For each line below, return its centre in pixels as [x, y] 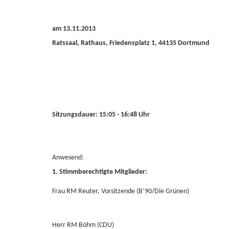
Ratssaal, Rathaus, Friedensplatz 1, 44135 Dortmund [131, 43]
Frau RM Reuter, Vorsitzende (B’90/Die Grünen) [121, 191]
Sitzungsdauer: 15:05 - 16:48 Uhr [101, 115]
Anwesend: [68, 158]
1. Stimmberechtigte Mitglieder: [100, 172]
